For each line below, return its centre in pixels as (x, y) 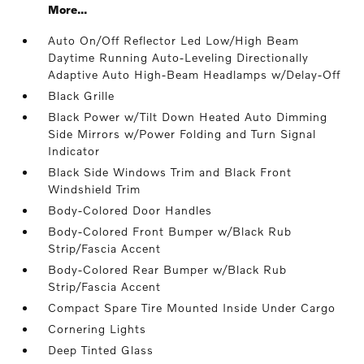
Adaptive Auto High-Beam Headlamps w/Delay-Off (195, 74)
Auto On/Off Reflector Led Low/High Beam (174, 40)
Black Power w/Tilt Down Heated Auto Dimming (188, 117)
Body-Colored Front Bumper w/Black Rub (170, 231)
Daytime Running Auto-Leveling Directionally (179, 57)
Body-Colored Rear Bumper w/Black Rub (168, 269)
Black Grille (82, 95)
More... (68, 9)
